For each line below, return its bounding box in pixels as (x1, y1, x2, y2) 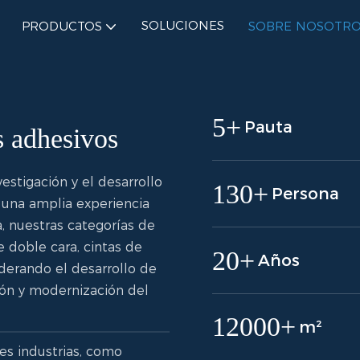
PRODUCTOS (21, 18, 102, 34)
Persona (272, 184, 340, 204)
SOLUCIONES (141, 17, 224, 33)
